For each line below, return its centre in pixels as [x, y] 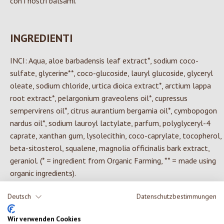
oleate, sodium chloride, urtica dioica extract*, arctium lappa [110, 86]
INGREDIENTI [41, 38]
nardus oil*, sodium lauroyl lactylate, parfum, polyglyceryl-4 [110, 123]
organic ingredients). [43, 173]
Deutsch [19, 196]
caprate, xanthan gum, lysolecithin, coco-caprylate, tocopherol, [116, 136]
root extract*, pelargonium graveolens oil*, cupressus [99, 98]
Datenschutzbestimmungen [176, 196]
